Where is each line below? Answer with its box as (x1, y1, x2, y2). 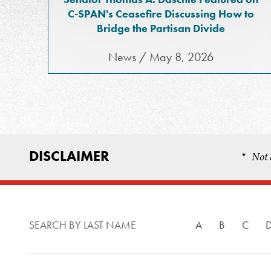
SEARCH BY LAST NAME (29, 218, 136, 232)
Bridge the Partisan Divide (97, 21, 226, 35)
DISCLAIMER (29, 146, 109, 165)
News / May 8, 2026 (108, 49, 214, 65)
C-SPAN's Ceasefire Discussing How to (68, 7, 255, 21)
